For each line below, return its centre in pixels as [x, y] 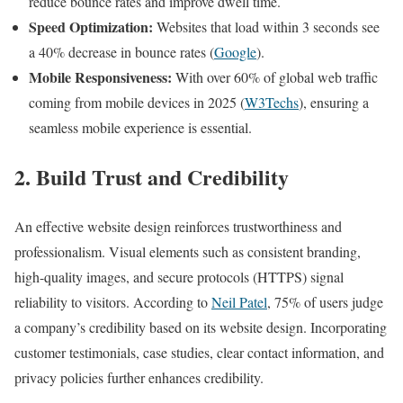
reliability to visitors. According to [113, 301]
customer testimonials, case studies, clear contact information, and [199, 352]
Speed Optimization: [91, 26]
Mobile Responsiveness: [100, 76]
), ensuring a [334, 102]
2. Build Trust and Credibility [152, 176]
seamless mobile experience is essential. [140, 127]
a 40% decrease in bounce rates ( [121, 51]
